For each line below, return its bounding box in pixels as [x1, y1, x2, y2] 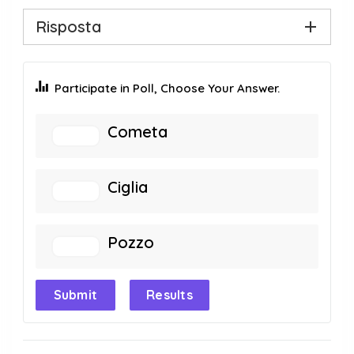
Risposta [36, 17, 101, 36]
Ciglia [107, 177, 148, 197]
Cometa [107, 122, 168, 141]
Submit [53, 287, 98, 303]
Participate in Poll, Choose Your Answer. [55, 81, 280, 96]
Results [145, 287, 194, 303]
